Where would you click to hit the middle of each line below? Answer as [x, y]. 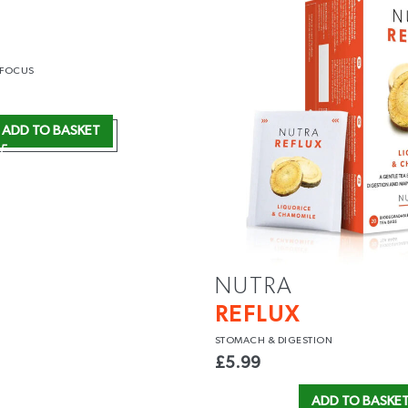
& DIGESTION [300, 341]
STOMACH [241, 341]
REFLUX [257, 315]
